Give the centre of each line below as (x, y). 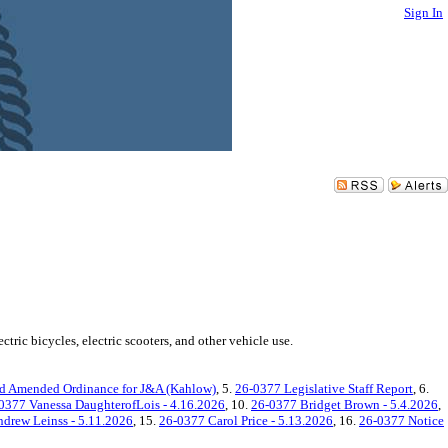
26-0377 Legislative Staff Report (324, 388)
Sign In (423, 12)
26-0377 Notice (401, 420)
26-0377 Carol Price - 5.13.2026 (246, 420)
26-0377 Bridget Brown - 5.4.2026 (344, 404)
